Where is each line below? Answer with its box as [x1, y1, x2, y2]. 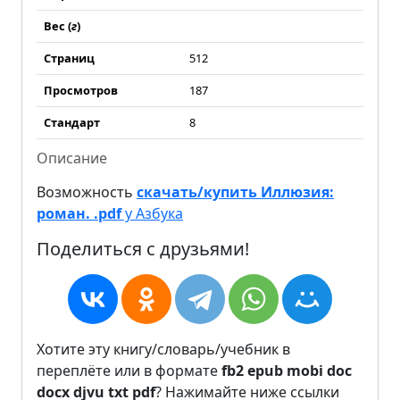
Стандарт [44, 114, 100, 130]
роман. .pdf [37, 204, 121, 223]
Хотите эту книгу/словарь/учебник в [37, 339, 290, 359]
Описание [37, 148, 107, 168]
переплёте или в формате [37, 361, 221, 380]
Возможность [37, 182, 137, 202]
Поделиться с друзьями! [37, 237, 249, 261]
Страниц [44, 50, 95, 66]
